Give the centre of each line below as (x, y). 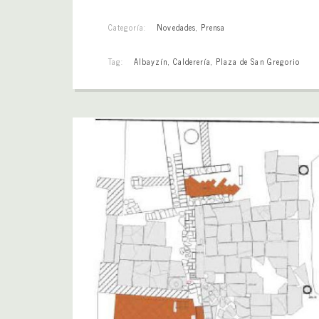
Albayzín (151, 61)
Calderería (192, 61)
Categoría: (127, 27)
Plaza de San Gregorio (258, 61)
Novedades (176, 27)
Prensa (213, 27)
